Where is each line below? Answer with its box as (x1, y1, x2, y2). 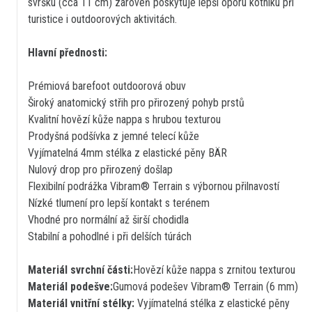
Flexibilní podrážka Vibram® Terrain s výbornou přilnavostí (28, 179, 279, 193)
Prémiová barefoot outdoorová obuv (28, 79, 186, 93)
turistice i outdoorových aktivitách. (28, 12, 177, 26)
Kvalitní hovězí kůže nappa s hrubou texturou (28, 112, 221, 126)
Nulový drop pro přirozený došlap (28, 162, 173, 176)
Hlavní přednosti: (28, 45, 107, 59)
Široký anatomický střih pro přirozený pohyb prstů (28, 95, 244, 109)
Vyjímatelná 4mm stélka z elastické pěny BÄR (28, 146, 227, 159)
